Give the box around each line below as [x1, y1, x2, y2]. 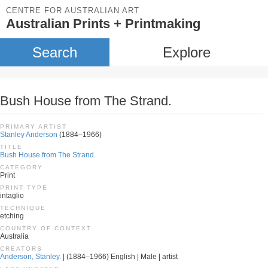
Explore [162, 44, 211, 60]
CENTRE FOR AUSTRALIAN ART [6, 6, 139, 15]
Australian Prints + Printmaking [6, 16, 200, 31]
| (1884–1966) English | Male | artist [61, 252, 178, 261]
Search [32, 44, 77, 60]
